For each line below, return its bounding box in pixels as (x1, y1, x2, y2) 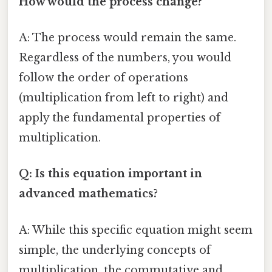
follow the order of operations (19, 71, 188, 85)
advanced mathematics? (19, 187, 158, 201)
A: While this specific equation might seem (19, 223, 253, 237)
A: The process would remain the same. (19, 31, 236, 45)
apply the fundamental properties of (19, 111, 220, 125)
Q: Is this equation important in (19, 167, 202, 181)
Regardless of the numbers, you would (19, 51, 231, 65)
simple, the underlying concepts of (19, 243, 211, 257)
